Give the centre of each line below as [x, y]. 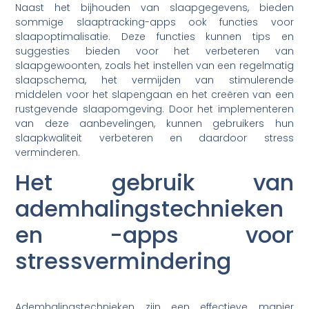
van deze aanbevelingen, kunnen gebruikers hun [154, 123]
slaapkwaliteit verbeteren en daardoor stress [154, 138]
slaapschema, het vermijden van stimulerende [154, 80]
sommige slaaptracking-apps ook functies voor [154, 22]
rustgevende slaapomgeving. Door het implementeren [154, 109]
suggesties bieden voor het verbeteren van [154, 51]
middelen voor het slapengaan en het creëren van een [154, 94]
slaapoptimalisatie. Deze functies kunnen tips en [154, 36]
